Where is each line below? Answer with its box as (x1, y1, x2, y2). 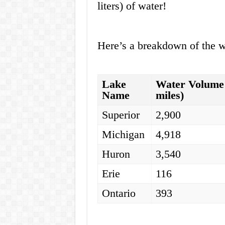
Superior (102, 108, 140, 122)
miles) (156, 89, 184, 102)
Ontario (102, 187, 136, 200)
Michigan (102, 128, 145, 141)
